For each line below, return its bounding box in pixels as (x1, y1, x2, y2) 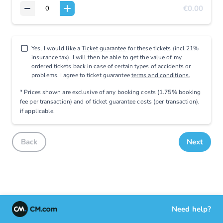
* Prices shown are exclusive (20, 88, 99, 96)
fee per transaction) (20, 98, 72, 106)
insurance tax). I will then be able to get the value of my (31, 53, 182, 61)
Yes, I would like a (31, 44, 82, 52)
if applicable (20, 107, 54, 115)
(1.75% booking (157, 88, 201, 96)
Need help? (172, 204, 211, 214)
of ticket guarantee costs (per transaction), (85, 98, 200, 106)
